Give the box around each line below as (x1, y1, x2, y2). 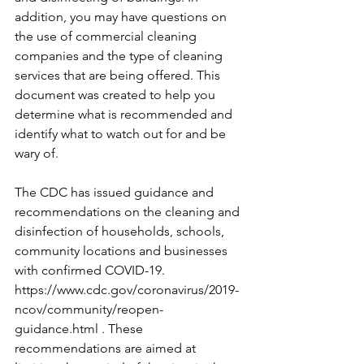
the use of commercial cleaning (15, 28, 200, 44)
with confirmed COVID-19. (15, 262, 168, 278)
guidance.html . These (15, 321, 146, 336)
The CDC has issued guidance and (15, 184, 217, 200)
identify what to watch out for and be (15, 126, 229, 141)
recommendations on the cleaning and (15, 204, 243, 219)
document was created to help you (15, 87, 219, 102)
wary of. (15, 145, 58, 161)
